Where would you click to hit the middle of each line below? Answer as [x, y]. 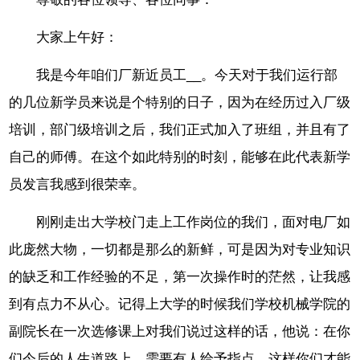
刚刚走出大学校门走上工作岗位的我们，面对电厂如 [194, 222]
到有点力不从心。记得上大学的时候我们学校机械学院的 [180, 304]
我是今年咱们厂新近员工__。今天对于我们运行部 [187, 76]
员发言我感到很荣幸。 [78, 185]
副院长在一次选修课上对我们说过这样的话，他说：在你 [180, 331]
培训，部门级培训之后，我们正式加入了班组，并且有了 [180, 130]
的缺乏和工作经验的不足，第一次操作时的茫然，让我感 [180, 276]
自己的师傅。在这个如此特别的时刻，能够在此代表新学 [180, 157]
